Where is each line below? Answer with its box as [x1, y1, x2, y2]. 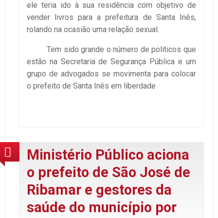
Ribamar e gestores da [27, 181, 172, 198]
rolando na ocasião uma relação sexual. [27, 25, 159, 35]
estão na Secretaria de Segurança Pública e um [27, 57, 196, 67]
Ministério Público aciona [27, 146, 189, 163]
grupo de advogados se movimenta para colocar [27, 69, 196, 79]
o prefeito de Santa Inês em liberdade [27, 81, 156, 91]
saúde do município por [27, 199, 177, 216]
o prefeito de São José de [27, 163, 190, 181]
